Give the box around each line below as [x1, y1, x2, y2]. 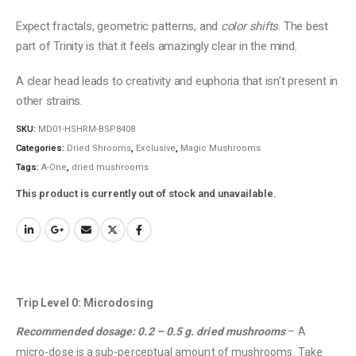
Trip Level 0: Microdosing [16, 296, 153, 310]
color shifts [220, 19, 279, 34]
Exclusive [136, 142, 176, 153]
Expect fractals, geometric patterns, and [16, 19, 221, 34]
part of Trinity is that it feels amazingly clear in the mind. [16, 39, 297, 54]
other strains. [16, 93, 83, 108]
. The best [278, 19, 328, 34]
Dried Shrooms [67, 142, 131, 153]
